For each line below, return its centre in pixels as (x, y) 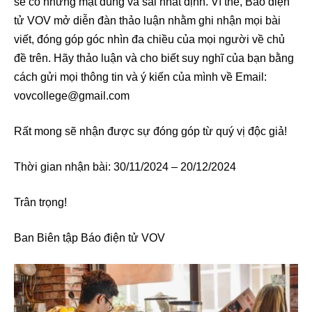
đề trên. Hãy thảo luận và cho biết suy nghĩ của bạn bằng (154, 58)
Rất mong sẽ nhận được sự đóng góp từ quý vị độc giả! (150, 131)
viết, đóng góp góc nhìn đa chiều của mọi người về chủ (149, 39)
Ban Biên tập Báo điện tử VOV (89, 237)
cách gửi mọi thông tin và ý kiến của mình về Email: (140, 77)
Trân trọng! (40, 202)
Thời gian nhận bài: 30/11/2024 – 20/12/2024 (125, 166)
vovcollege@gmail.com (72, 95)
